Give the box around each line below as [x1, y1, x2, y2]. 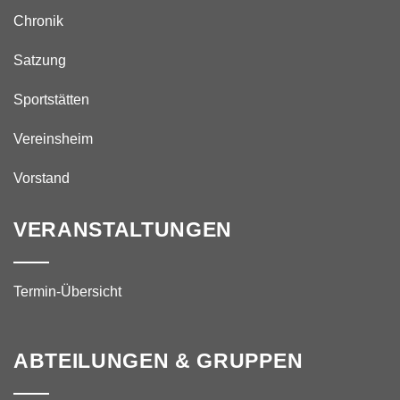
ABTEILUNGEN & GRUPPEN [13, 350, 304, 373]
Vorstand [13, 171, 70, 187]
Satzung [13, 53, 66, 69]
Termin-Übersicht [13, 284, 121, 300]
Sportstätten [13, 92, 89, 108]
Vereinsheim [13, 131, 93, 147]
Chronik [13, 13, 63, 29]
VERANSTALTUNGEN [13, 219, 233, 242]
